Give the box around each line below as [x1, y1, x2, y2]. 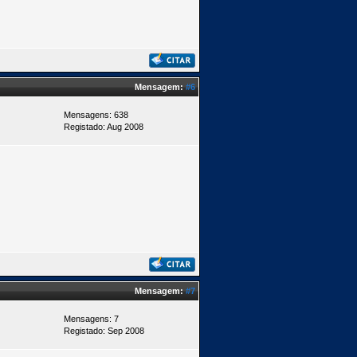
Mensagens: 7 [64, 314, 119, 324]
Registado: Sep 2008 [64, 326, 144, 335]
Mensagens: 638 [64, 110, 128, 120]
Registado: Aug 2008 [64, 122, 143, 131]
